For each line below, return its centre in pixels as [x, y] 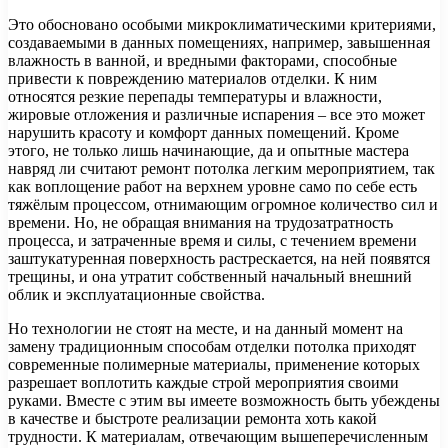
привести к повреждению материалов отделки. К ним [192, 78]
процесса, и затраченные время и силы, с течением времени [212, 240]
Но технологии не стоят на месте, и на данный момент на [205, 328]
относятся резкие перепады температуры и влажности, [195, 96]
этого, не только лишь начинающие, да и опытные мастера [208, 150]
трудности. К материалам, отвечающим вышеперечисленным [218, 436]
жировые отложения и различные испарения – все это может [216, 114]
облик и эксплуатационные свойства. [136, 294]
